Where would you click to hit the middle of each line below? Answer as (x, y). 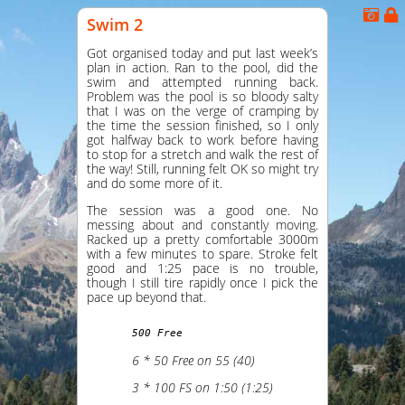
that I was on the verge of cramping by (202, 111)
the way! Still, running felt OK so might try (202, 169)
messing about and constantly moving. (202, 225)
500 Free (157, 333)
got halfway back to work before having (202, 140)
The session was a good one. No (202, 210)
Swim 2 (115, 24)
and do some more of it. (155, 183)
